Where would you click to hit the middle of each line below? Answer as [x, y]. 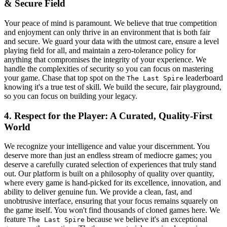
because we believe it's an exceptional [146, 219]
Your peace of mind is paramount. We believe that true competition [110, 23]
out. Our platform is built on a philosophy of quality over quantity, [109, 174]
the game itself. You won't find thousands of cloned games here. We [112, 210]
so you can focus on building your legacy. [71, 96]
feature [16, 219]
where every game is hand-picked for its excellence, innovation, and [112, 183]
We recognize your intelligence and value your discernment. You [107, 146]
